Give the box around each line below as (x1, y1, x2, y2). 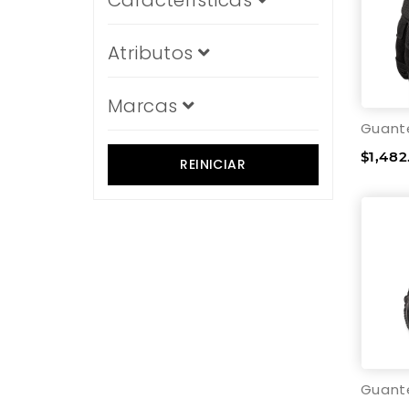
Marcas (108, 93, 183, 119)
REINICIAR (180, 155, 246, 173)
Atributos (108, 40, 198, 66)
